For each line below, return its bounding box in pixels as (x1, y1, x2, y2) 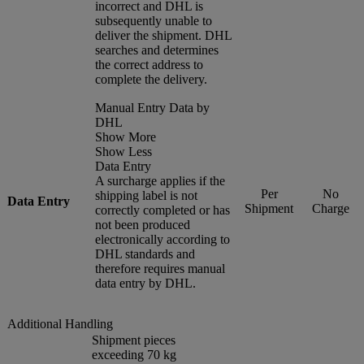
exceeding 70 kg (92, 347, 176, 362)
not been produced (95, 217, 190, 232)
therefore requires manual (95, 261, 225, 275)
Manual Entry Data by (95, 100, 210, 115)
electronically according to (95, 232, 230, 246)
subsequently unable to (95, 13, 212, 28)
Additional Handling (7, 316, 113, 331)
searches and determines (95, 42, 219, 57)
